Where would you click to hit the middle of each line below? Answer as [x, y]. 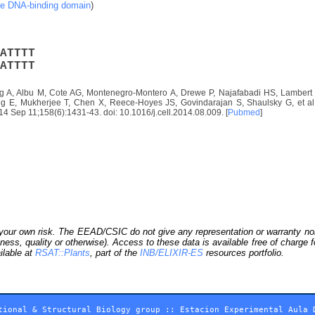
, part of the [115, 252]
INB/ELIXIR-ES [172, 252]
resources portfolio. [244, 252]
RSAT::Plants [63, 252]
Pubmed [244, 112]
